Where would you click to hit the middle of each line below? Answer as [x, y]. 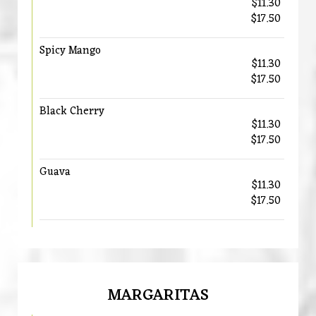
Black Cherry [72, 111]
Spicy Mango [70, 51]
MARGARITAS [158, 296]
